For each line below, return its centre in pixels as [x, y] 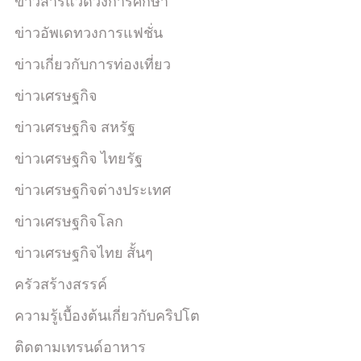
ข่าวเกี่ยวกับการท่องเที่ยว [93, 64]
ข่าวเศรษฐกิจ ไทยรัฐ [79, 158]
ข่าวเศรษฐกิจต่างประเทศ [93, 190]
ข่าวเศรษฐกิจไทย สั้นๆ [84, 253]
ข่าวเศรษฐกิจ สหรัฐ [75, 127]
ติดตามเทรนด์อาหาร [80, 347]
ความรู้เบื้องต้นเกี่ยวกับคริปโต [107, 315]
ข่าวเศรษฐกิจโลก [69, 221]
